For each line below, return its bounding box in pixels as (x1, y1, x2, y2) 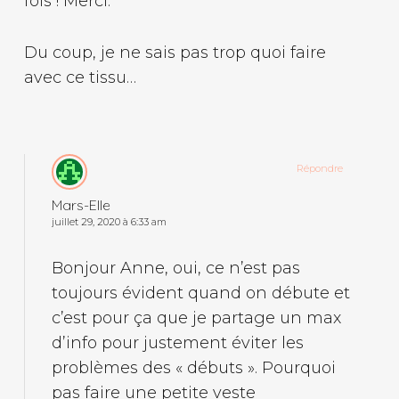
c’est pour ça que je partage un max (51, 307, 341, 328)
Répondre (297, 161, 344, 175)
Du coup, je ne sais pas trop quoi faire (23, 42, 326, 62)
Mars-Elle (51, 195, 110, 214)
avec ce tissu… (23, 67, 136, 87)
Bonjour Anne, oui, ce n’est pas (51, 257, 300, 278)
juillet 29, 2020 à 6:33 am (51, 215, 167, 228)
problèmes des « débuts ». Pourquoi (51, 357, 336, 378)
